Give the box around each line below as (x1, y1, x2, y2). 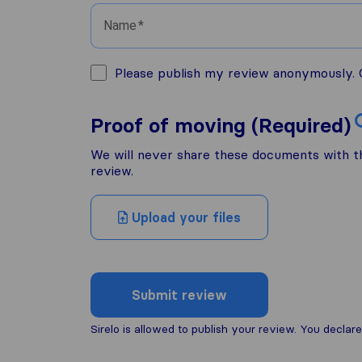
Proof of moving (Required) (90, 113, 351, 138)
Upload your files (128, 209, 241, 225)
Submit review (132, 287, 227, 303)
